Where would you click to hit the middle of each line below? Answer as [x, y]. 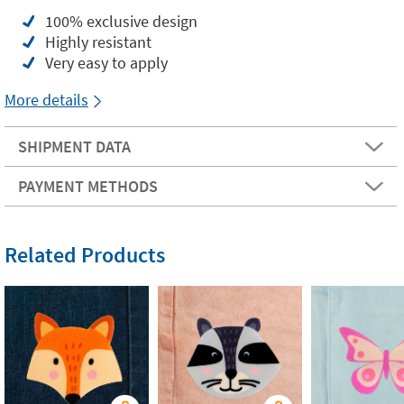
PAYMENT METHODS [88, 187]
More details [46, 100]
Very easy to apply [106, 63]
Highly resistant [98, 42]
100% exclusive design [121, 22]
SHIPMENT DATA [74, 147]
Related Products [85, 255]
